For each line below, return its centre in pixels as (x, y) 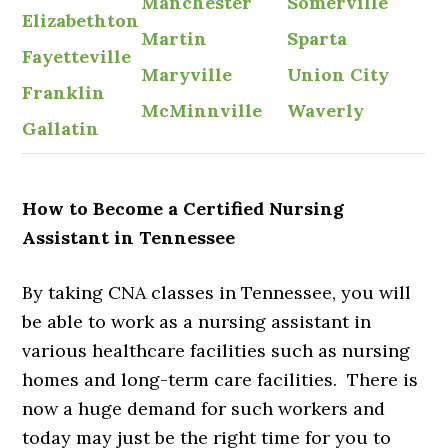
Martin (174, 39)
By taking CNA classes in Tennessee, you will (217, 293)
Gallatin (61, 129)
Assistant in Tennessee (129, 238)
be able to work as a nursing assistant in (197, 322)
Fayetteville (77, 57)
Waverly (326, 111)
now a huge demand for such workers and (204, 409)
